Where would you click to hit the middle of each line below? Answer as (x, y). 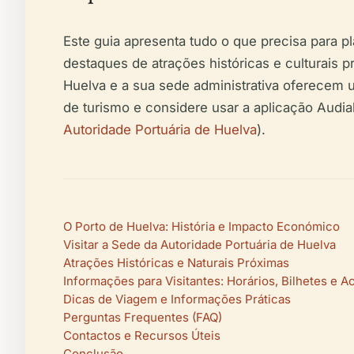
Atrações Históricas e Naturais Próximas (176, 263)
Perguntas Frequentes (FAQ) (143, 317)
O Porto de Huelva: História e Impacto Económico (201, 226)
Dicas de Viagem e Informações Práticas (177, 299)
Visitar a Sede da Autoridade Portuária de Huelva (200, 245)
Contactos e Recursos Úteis (142, 335)
